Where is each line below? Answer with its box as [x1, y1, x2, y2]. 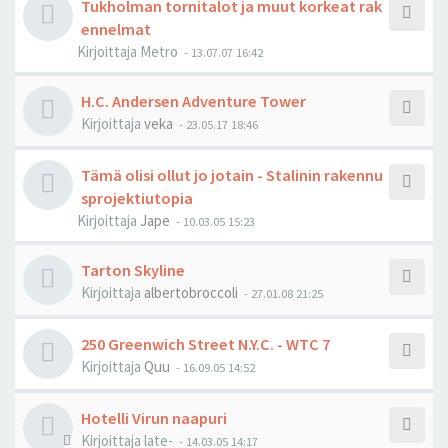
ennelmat [81, 19, 151, 39]
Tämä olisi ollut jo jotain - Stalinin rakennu [81, 165, 383, 185]
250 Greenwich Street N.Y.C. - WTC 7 [81, 334, 330, 354]
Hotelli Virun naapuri [81, 408, 227, 428]
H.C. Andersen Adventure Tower [81, 91, 306, 111]
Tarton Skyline [81, 260, 185, 280]
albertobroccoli [144, 283, 238, 302]
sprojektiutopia [81, 188, 193, 208]
